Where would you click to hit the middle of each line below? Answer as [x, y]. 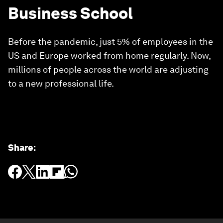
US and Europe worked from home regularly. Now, [109, 56]
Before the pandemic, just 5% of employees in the [111, 42]
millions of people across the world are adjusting [108, 69]
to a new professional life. [61, 83]
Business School [70, 13]
